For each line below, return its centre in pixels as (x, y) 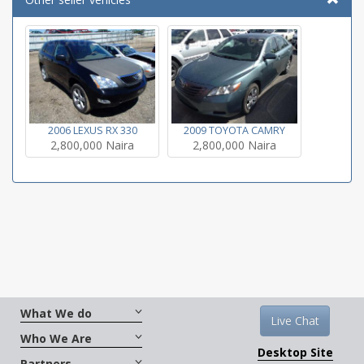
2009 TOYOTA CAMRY (234, 130)
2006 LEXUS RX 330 (92, 131)
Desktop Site (295, 352)
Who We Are (56, 338)
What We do (56, 313)
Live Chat (295, 321)
